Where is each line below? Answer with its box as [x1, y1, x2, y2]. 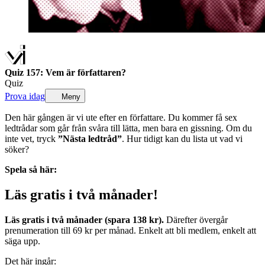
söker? [5, 144, 29, 154]
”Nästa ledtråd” [56, 133, 122, 144]
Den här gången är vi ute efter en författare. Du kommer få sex [5, 112, 237, 122]
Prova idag [5, 91, 45, 101]
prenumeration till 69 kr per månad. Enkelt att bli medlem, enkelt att [5, 225, 256, 235]
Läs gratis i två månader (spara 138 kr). [5, 214, 164, 225]
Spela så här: [5, 164, 57, 174]
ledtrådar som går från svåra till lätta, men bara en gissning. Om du [5, 122, 252, 133]
